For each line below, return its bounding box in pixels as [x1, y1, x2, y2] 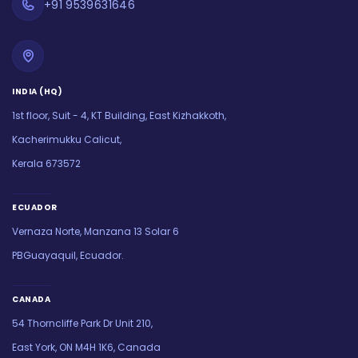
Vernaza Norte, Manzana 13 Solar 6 [12, 225, 179, 239]
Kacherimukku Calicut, [12, 133, 121, 147]
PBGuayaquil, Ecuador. [12, 249, 124, 263]
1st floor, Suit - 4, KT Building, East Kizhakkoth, [12, 109, 226, 123]
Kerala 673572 [12, 157, 81, 171]
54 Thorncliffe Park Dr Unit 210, [12, 316, 153, 331]
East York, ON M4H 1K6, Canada [12, 340, 161, 355]
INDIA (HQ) [12, 86, 62, 98]
